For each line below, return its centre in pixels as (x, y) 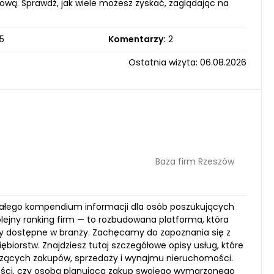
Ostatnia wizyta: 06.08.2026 (187, 62)
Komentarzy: (137, 39)
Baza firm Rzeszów (195, 161)
